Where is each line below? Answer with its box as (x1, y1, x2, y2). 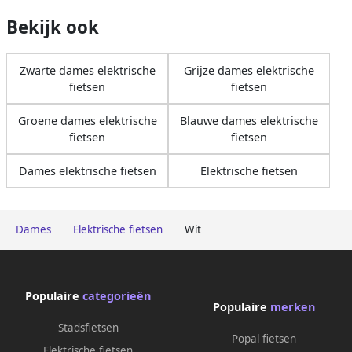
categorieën (82, 288, 151, 303)
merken (270, 299, 315, 315)
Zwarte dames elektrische (19, 62, 156, 78)
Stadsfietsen (57, 320, 119, 335)
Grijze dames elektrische (184, 62, 314, 78)
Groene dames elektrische (17, 112, 157, 128)
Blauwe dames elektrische (180, 112, 318, 128)
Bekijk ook (6, 14, 99, 39)
